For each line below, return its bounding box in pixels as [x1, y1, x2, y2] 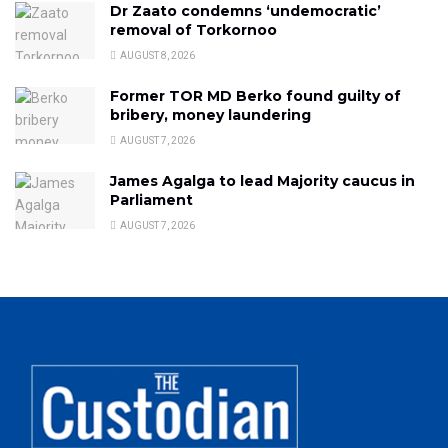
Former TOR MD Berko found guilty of [110, 86, 401, 105]
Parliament [110, 190, 193, 209]
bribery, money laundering [110, 105, 311, 124]
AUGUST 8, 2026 [118, 49, 195, 61]
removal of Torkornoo [110, 20, 277, 39]
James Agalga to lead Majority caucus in [110, 171, 415, 190]
